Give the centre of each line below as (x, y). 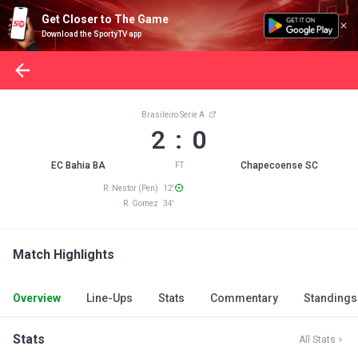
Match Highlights (64, 255)
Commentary (244, 298)
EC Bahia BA (79, 165)
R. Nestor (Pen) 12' (139, 188)
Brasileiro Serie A (173, 115)
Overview (37, 298)
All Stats (317, 340)
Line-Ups (109, 298)
